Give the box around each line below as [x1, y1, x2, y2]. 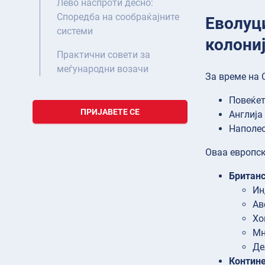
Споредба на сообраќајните [57, 11, 179, 23]
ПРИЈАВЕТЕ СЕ [80, 107, 140, 117]
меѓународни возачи [57, 63, 148, 75]
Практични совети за [57, 49, 150, 61]
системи [57, 25, 93, 37]
